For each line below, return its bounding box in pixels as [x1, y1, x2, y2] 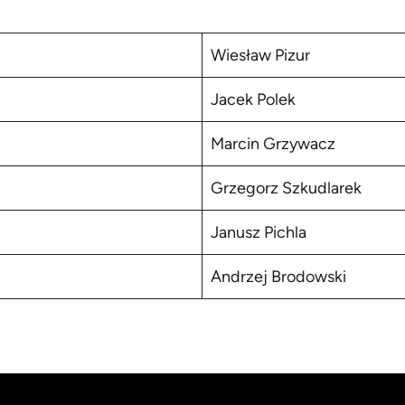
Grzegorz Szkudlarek [210, 178, 362, 199]
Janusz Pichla [210, 222, 306, 243]
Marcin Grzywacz [210, 134, 335, 155]
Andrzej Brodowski [210, 267, 346, 287]
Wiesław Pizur [210, 45, 310, 66]
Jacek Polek [210, 89, 296, 110]
